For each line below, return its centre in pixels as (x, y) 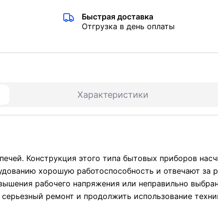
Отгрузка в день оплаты (128, 27)
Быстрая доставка (117, 17)
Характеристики (113, 95)
